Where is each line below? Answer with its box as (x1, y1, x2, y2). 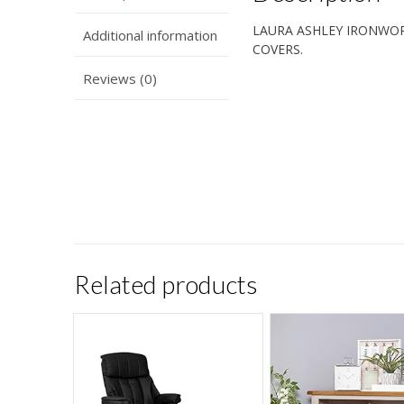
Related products (74, 269, 258, 300)
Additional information (83, 25, 217, 44)
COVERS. (252, 41, 304, 59)
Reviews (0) (83, 69, 157, 87)
